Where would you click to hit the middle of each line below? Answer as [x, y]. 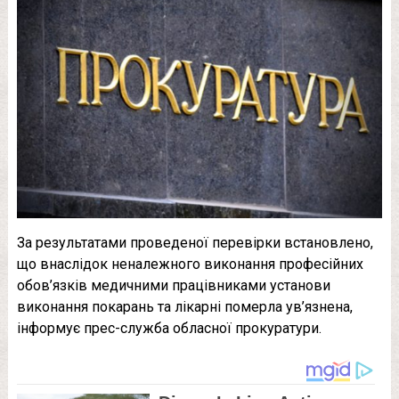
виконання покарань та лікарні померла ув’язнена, [184, 306]
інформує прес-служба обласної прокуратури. [169, 328]
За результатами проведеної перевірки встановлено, [195, 242]
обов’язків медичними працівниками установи [173, 285]
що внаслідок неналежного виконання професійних [190, 264]
